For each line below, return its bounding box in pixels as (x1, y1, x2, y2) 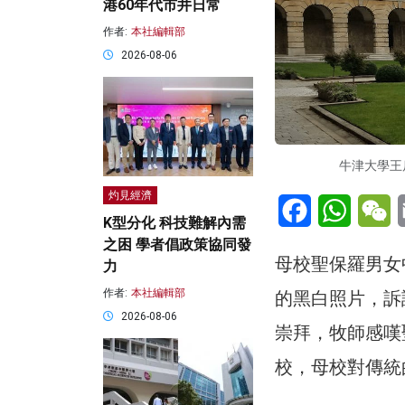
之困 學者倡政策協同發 (103, 236, 251, 254)
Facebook (311, 193, 373, 211)
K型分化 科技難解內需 (103, 214, 246, 232)
